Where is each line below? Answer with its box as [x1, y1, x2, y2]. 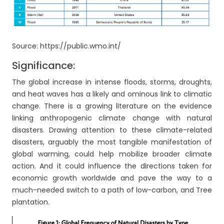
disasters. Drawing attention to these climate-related [12, 124, 212, 135]
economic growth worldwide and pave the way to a [12, 172, 212, 183]
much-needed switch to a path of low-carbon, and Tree [12, 184, 212, 195]
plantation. [12, 196, 49, 207]
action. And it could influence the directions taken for [12, 160, 212, 171]
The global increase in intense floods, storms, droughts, [12, 76, 212, 87]
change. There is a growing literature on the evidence [12, 100, 212, 111]
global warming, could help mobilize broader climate [12, 148, 212, 159]
